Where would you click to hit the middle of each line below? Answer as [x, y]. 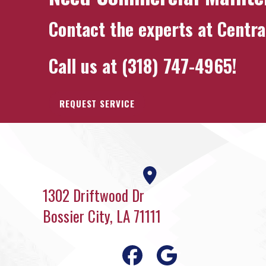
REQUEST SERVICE [97, 103]
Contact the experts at [133, 29]
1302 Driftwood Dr [94, 195]
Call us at [85, 66]
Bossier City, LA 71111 [102, 216]
